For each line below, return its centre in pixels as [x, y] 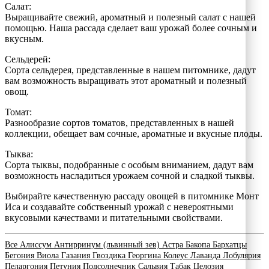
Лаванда [207, 255]
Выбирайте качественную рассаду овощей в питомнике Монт [132, 196]
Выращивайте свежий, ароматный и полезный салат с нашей [130, 17]
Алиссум [37, 244]
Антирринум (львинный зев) [108, 244]
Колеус [177, 255]
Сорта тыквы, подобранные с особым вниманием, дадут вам [129, 165]
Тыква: [19, 154]
